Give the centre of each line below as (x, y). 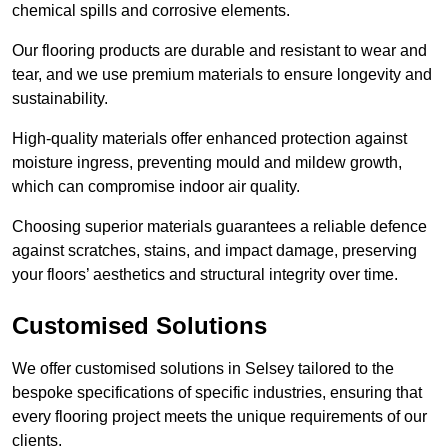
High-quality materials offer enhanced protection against (209, 139)
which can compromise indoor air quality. (156, 187)
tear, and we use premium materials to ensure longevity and (222, 75)
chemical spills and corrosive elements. (151, 11)
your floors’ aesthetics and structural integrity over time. (205, 275)
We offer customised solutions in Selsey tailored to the (203, 369)
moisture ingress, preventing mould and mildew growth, (207, 163)
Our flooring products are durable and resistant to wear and (219, 51)
